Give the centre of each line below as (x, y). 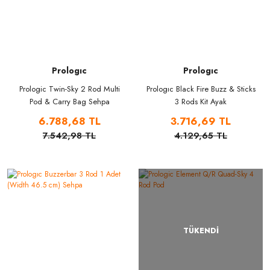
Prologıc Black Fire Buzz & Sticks (201, 89)
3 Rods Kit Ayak (201, 102)
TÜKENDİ (201, 231)
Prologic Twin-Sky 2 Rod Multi (69, 89)
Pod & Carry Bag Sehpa (69, 102)
